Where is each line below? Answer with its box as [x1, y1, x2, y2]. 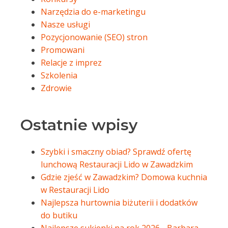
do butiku [41, 210, 77, 221]
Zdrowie [41, 82, 72, 94]
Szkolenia [41, 70, 77, 81]
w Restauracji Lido [41, 184, 109, 195]
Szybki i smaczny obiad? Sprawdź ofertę [41, 146, 191, 157]
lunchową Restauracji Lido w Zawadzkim [41, 159, 193, 170]
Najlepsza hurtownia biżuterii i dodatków [41, 197, 197, 208]
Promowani [41, 44, 84, 55]
